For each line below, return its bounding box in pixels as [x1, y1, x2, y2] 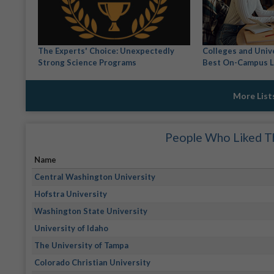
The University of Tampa [34, 240, 129, 251]
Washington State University [34, 206, 148, 217]
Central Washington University [34, 172, 156, 182]
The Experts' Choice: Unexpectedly [38, 46, 174, 56]
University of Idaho [34, 223, 109, 234]
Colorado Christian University [34, 257, 151, 268]
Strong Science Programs [38, 57, 136, 68]
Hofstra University [34, 189, 108, 199]
